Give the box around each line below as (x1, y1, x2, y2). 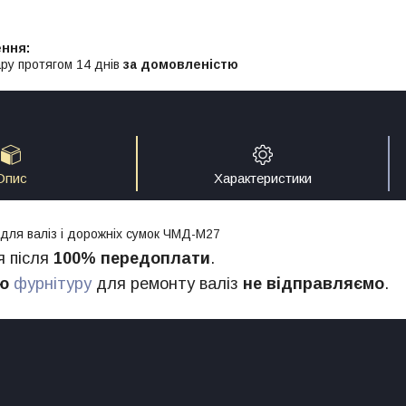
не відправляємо (243, 274, 384, 293)
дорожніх (67, 226, 122, 241)
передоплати (101, 248, 210, 267)
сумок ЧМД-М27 (126, 226, 220, 241)
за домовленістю (123, 56, 238, 72)
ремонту (130, 274, 195, 293)
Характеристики (214, 170, 312, 187)
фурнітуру (14, 274, 92, 293)
